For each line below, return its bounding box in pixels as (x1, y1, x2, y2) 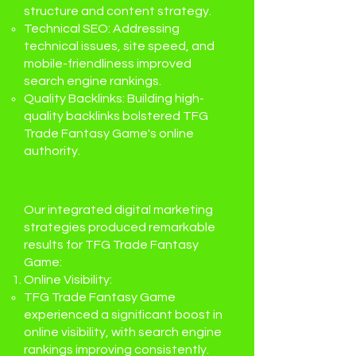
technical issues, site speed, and (24, 40, 215, 52)
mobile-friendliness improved (24, 57, 192, 70)
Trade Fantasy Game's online (24, 127, 194, 140)
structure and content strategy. (24, 5, 211, 17)
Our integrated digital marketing (24, 203, 213, 216)
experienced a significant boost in (24, 308, 222, 321)
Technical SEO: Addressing (24, 22, 180, 35)
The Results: (24, 171, 123, 190)
